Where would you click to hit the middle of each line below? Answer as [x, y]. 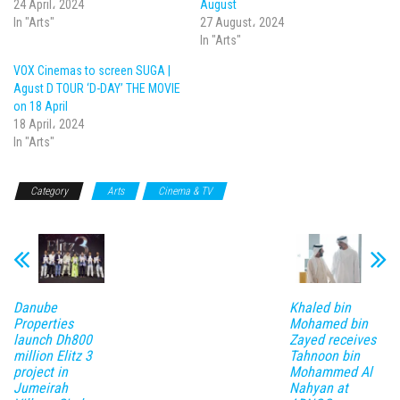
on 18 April [41, 107]
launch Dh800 [53, 339]
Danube [35, 307]
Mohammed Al [330, 371]
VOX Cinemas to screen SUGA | [92, 71]
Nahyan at [318, 387]
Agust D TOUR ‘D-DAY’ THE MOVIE [97, 89]
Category [49, 192]
